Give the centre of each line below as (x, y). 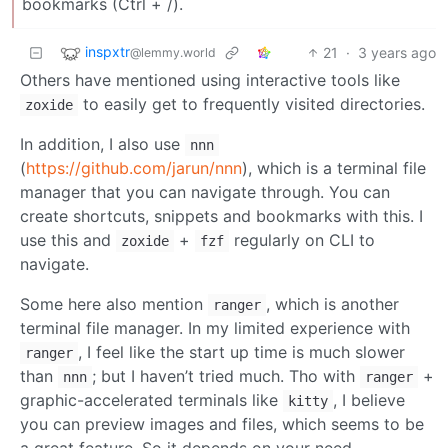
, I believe (369, 399)
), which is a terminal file (334, 167)
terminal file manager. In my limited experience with (215, 327)
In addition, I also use (102, 143)
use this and (68, 239)
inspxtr (107, 51)
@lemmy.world (173, 52)
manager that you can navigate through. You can (205, 191)
